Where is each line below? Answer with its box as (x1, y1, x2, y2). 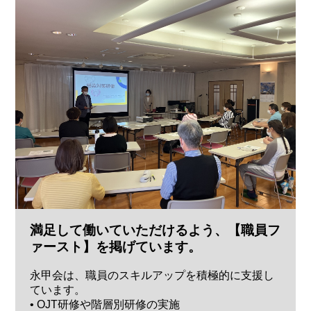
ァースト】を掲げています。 (29, 239, 201, 255)
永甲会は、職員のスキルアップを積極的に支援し (29, 269, 274, 281)
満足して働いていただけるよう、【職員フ (29, 223, 280, 238)
